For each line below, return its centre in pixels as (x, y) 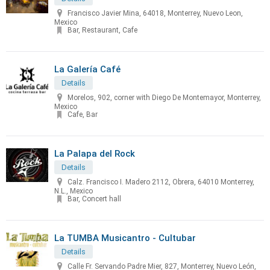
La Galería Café (87, 69)
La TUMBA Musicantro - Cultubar (125, 238)
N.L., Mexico (74, 191)
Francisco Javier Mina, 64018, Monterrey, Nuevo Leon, (155, 14)
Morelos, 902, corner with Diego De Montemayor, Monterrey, (164, 98)
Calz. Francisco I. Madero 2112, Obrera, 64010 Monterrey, (161, 182)
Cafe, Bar (83, 115)
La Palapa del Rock (95, 154)
